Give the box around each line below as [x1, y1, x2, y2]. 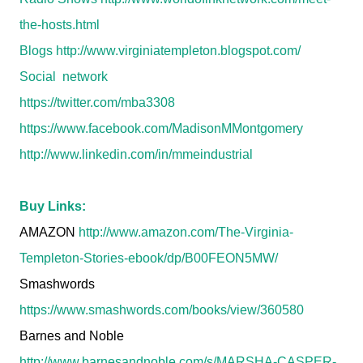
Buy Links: [19, 199, 86, 213]
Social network [19, 70, 108, 83]
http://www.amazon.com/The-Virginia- [79, 225, 293, 239]
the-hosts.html [19, 18, 100, 32]
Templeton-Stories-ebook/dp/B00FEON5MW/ [19, 251, 278, 265]
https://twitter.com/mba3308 [19, 96, 175, 109]
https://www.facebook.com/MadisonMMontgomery [19, 122, 303, 135]
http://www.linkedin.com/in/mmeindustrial [19, 147, 253, 161]
